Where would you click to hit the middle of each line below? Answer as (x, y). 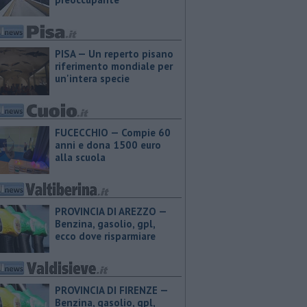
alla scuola (80, 157)
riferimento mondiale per (114, 66)
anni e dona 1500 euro (108, 145)
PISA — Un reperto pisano (114, 54)
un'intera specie (92, 78)
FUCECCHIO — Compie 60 (113, 133)
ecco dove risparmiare (105, 236)
